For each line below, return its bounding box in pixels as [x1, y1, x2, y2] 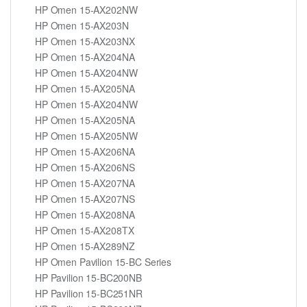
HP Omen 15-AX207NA [35, 175, 135, 190]
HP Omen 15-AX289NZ [35, 238, 135, 253]
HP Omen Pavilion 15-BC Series [35, 254, 171, 269]
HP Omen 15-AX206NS [35, 160, 135, 174]
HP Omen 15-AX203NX [35, 34, 135, 48]
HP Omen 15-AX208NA [35, 207, 135, 221]
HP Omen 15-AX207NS [35, 191, 135, 206]
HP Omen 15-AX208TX [35, 223, 134, 237]
